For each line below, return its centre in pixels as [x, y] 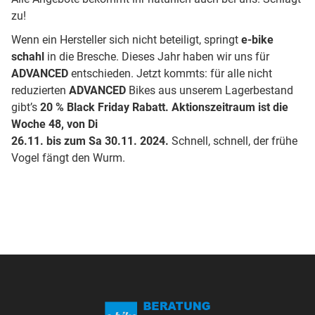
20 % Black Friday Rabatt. [105, 108]
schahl [28, 57]
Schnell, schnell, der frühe [233, 141]
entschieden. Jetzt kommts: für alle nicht [172, 74]
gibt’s [26, 108]
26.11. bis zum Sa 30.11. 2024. [90, 141]
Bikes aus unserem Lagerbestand [210, 91]
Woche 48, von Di [55, 124]
